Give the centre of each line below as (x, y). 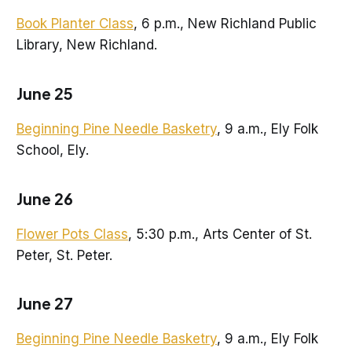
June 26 (44, 198)
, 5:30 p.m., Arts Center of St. (220, 234)
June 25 (44, 93)
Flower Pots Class (72, 234)
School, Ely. (52, 150)
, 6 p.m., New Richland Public (225, 24)
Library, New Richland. (86, 45)
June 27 (44, 303)
